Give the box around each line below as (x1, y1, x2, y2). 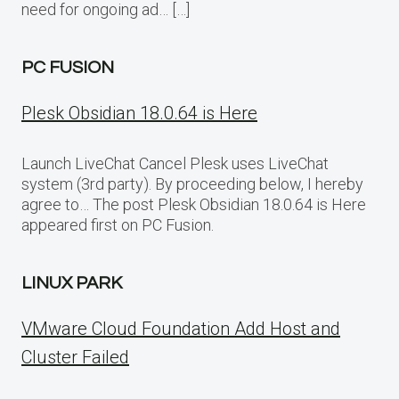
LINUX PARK (21, 273, 122, 292)
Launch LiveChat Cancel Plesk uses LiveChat (21, 153, 329, 173)
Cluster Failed (21, 346, 129, 368)
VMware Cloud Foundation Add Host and (21, 317, 340, 339)
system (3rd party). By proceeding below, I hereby (21, 174, 363, 193)
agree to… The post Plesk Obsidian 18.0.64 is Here (21, 194, 366, 214)
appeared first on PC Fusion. (21, 215, 214, 234)
